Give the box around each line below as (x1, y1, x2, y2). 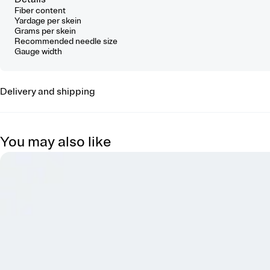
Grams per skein (14, 25, 76, 36)
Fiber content (14, 5, 66, 16)
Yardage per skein (14, 15, 81, 26)
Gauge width (14, 46, 62, 57)
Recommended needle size (14, 36, 118, 46)
